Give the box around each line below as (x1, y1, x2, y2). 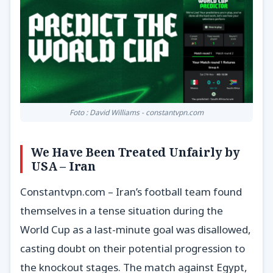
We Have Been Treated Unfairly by (31, 144, 240, 161)
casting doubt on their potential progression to (20, 241, 245, 255)
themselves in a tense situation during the (20, 203, 223, 218)
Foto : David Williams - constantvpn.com (69, 107, 204, 118)
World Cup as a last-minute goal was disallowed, (20, 222, 251, 236)
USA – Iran (31, 158, 96, 175)
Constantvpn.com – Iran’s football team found (20, 184, 242, 199)
